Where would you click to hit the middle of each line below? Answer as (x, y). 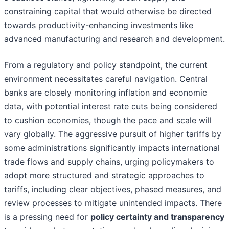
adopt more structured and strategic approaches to (104, 176)
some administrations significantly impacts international (112, 148)
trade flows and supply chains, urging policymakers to (109, 162)
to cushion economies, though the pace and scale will (108, 120)
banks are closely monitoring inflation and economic (106, 93)
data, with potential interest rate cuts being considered (111, 107)
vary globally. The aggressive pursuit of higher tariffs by (113, 134)
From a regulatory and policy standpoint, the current (106, 65)
